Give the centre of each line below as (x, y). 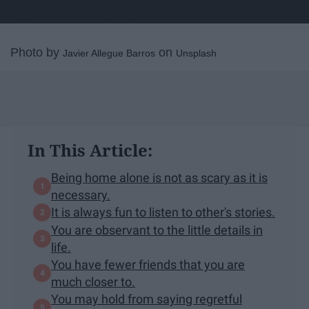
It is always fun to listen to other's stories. (163, 212)
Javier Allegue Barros (109, 53)
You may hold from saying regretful (147, 299)
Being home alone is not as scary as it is (159, 177)
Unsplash (196, 53)
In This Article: (90, 150)
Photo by (37, 52)
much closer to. (93, 281)
